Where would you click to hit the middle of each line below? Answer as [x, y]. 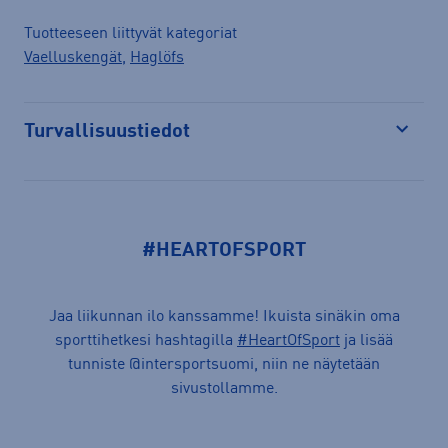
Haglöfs [157, 57]
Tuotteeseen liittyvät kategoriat [130, 33]
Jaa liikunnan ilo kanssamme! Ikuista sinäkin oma [224, 316]
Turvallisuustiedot [107, 131]
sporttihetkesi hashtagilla [146, 340]
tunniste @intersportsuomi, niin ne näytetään [224, 364]
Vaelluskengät [73, 57]
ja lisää [366, 340]
